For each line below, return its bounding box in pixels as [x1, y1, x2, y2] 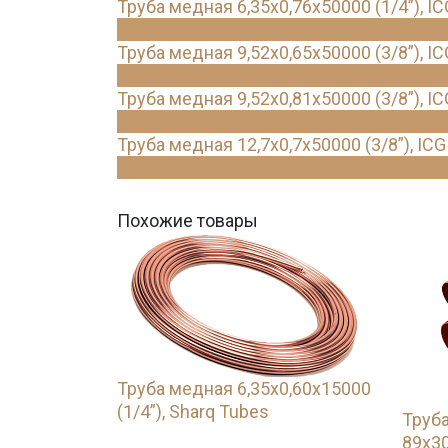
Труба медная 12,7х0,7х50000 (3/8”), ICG [117, 134, 446, 155]
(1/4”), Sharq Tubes [117, 401, 269, 422]
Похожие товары [117, 210, 258, 231]
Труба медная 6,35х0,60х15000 [117, 378, 371, 399]
